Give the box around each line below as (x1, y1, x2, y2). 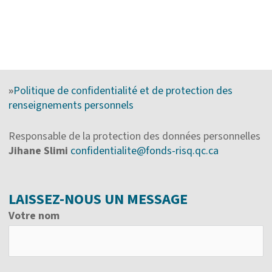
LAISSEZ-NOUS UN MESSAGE (8, 189, 188, 211)
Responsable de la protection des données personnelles (8, 129, 261, 144)
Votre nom (8, 208, 60, 224)
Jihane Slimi (8, 143, 69, 159)
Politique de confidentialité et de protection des (13, 83, 233, 99)
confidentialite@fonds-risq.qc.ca (70, 143, 219, 159)
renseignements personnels (8, 98, 134, 114)
